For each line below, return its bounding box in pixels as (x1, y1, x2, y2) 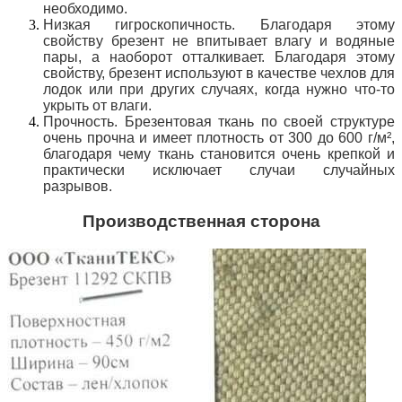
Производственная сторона (82, 211, 320, 231)
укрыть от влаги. (43, 98, 152, 114)
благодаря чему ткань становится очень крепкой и (43, 146, 395, 162)
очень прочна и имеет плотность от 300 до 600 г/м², (43, 130, 395, 146)
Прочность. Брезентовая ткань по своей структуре (43, 114, 395, 130)
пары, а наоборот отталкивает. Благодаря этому (43, 49, 395, 66)
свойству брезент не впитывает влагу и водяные (43, 33, 395, 49)
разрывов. (43, 179, 112, 195)
